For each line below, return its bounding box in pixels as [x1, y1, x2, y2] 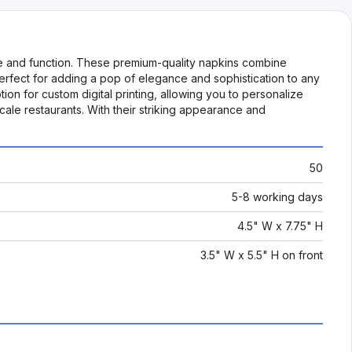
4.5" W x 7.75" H [237, 219, 323, 233]
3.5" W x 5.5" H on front [200, 248, 323, 262]
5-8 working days [232, 190, 323, 203]
